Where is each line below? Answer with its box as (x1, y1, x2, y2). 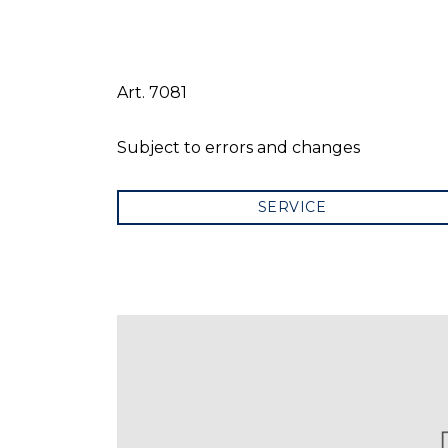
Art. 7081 (117, 83, 187, 103)
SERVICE (258, 198, 326, 217)
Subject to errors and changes (117, 138, 360, 158)
